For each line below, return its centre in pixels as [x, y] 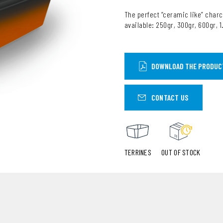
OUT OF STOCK [181, 152]
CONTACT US [170, 97]
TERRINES [138, 152]
